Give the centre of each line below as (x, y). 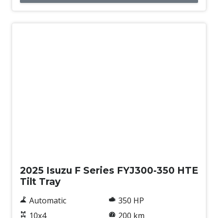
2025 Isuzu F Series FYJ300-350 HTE (109, 170)
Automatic (47, 200)
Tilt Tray (40, 181)
